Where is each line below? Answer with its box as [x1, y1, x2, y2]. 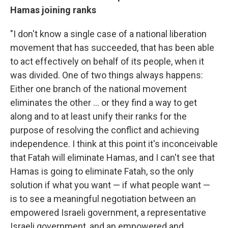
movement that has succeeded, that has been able [10, 42, 214, 53]
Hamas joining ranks [10, 4, 96, 15]
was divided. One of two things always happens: [10, 69, 203, 80]
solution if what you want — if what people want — [10, 179, 210, 190]
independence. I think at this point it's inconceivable [10, 138, 218, 149]
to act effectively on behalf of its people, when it [10, 55, 204, 67]
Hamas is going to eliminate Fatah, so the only [10, 165, 194, 177]
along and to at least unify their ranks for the [10, 110, 187, 122]
